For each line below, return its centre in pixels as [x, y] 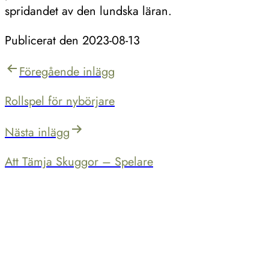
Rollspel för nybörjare [60, 101]
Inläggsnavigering [71, 72]
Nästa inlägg [37, 132]
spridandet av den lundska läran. [88, 11]
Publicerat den [44, 40]
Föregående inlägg [67, 71]
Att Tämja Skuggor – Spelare [79, 162]
